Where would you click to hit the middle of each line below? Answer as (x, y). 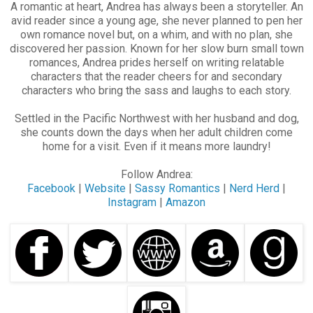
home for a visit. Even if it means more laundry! (156, 146)
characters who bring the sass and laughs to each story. (156, 90)
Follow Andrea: (156, 174)
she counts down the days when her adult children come (156, 132)
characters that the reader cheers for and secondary (156, 76)
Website (107, 188)
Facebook (53, 188)
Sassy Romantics (177, 188)
